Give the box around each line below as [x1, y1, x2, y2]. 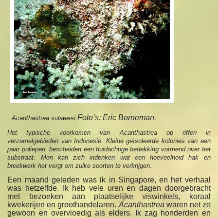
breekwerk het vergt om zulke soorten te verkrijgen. [7, 162, 152, 170]
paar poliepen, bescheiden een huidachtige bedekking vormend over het [7, 145, 211, 153]
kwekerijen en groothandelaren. [7, 200, 119, 209]
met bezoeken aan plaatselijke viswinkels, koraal [7, 192, 211, 201]
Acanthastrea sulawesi [12, 114, 78, 122]
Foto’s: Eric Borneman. [77, 113, 157, 122]
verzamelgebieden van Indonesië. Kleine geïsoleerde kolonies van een [7, 137, 211, 145]
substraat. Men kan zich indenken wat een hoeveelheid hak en [7, 154, 211, 162]
